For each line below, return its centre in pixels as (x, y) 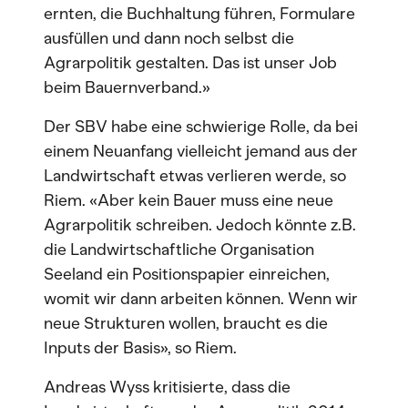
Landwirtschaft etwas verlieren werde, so (195, 176)
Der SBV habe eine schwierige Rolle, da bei (201, 127)
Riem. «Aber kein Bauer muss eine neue (189, 200)
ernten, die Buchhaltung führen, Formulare (199, 14)
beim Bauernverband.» (127, 87)
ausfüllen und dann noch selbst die (169, 38)
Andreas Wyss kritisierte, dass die (167, 387)
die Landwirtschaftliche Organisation (179, 250)
